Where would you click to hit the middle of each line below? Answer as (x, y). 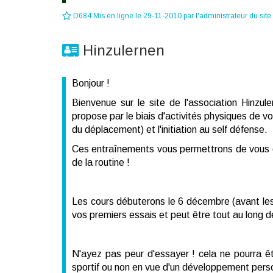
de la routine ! (101, 162)
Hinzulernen (122, 50)
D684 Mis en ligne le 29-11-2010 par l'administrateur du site (171, 16)
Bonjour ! (91, 83)
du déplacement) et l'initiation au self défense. (170, 129)
